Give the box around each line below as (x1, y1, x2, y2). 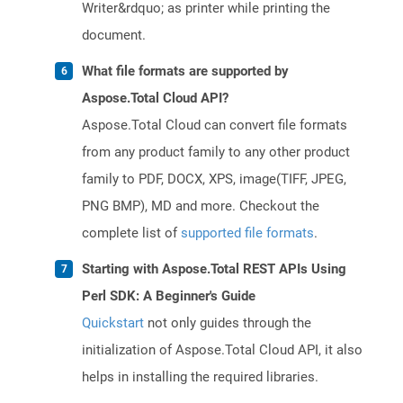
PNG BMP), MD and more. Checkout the (82, 198, 319, 215)
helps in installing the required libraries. (82, 369, 318, 386)
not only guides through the (144, 315, 311, 332)
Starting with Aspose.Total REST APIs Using (82, 261, 346, 278)
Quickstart (82, 315, 144, 332)
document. (82, 27, 146, 44)
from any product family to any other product (82, 144, 350, 161)
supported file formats (181, 225, 314, 242)
